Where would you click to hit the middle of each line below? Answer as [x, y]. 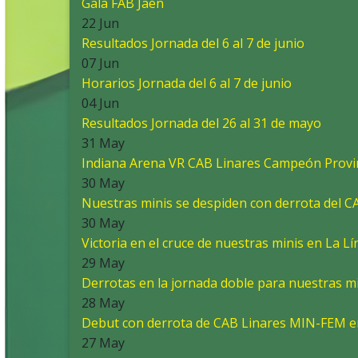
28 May [103, 303]
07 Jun [100, 64]
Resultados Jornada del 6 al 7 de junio [193, 44]
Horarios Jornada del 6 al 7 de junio [187, 84]
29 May [103, 263]
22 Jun [100, 24]
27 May [103, 343]
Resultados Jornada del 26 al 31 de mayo [201, 123]
